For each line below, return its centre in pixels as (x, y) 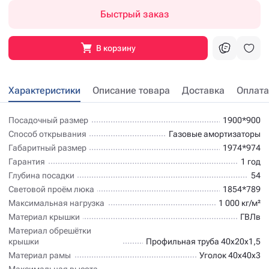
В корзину (116, 48)
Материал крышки (44, 216)
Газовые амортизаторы (215, 134)
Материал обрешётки (50, 230)
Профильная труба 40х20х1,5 (203, 241)
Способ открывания (47, 134)
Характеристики (44, 90)
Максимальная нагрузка (56, 203)
